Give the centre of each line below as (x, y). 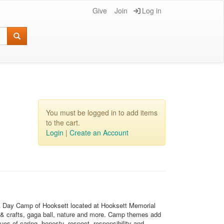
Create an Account (99, 132)
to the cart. (63, 122)
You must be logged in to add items (102, 112)
